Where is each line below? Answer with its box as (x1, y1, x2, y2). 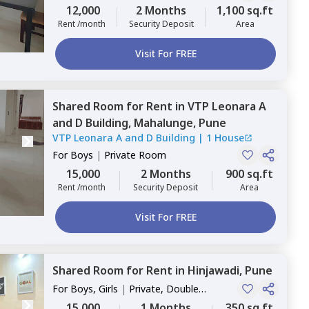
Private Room (104, 148, 166, 161)
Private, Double (129, 282, 199, 295)
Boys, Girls (70, 282, 118, 295)
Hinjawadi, (188, 263, 245, 278)
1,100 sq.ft (217, 3, 273, 18)
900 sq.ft (226, 166, 273, 181)
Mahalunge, (134, 115, 199, 130)
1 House (206, 131, 244, 144)
